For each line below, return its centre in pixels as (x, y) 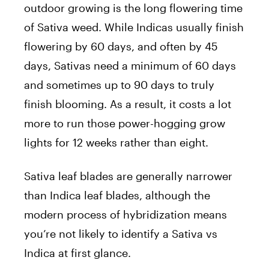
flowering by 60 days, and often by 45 (121, 46)
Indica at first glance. (77, 252)
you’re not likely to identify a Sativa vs (121, 233)
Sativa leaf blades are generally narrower (128, 176)
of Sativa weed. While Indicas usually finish (134, 27)
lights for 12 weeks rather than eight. (116, 142)
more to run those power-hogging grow (125, 123)
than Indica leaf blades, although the (117, 195)
